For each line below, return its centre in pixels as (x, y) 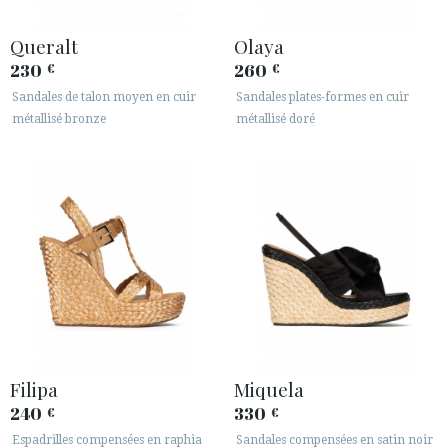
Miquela (269, 389)
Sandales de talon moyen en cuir (104, 96)
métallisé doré (275, 118)
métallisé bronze (59, 118)
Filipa (34, 389)
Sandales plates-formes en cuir (322, 96)
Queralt (44, 45)
